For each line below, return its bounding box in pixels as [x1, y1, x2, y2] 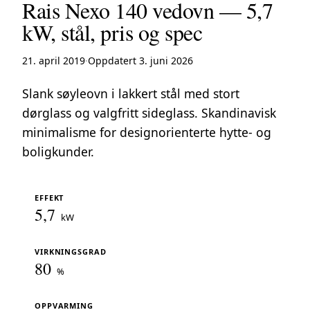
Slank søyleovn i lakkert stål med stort [22, 84, 239, 102]
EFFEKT [35, 192, 64, 203]
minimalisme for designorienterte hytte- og [22, 123, 271, 140]
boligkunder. [22, 143, 94, 160]
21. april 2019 [22, 53, 85, 67]
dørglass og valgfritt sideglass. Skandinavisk [22, 104, 276, 121]
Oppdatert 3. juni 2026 [88, 53, 193, 67]
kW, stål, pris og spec [22, 17, 203, 47]
